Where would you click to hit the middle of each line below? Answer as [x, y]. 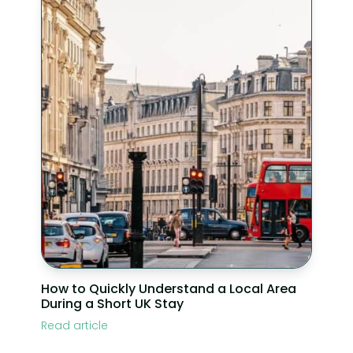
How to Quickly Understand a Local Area [169, 288]
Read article [75, 325]
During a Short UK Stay [113, 303]
